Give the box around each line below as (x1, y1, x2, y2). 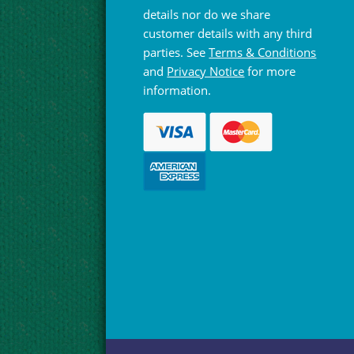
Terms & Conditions (209, 44, 317, 61)
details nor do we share (143, 6, 271, 23)
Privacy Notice (167, 63, 245, 80)
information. (143, 82, 212, 99)
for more (244, 63, 296, 80)
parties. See (143, 44, 209, 61)
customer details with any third (143, 25, 313, 42)
